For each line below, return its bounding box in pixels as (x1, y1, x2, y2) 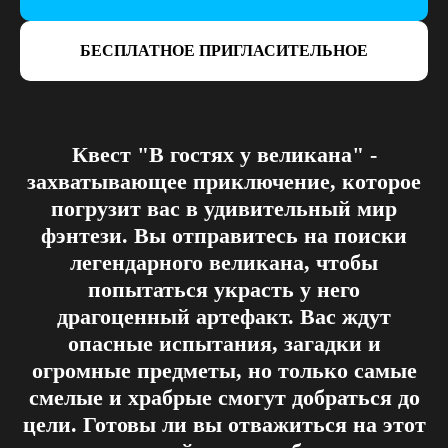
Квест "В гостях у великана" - (71, 141, 377, 167)
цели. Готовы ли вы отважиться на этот (22, 411, 426, 437)
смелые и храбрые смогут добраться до (28, 384, 420, 410)
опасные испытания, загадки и (67, 330, 381, 356)
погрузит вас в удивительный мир (51, 195, 397, 221)
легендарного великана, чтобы (70, 249, 378, 275)
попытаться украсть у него (88, 276, 360, 302)
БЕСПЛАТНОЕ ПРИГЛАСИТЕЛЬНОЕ (80, 41, 368, 59)
